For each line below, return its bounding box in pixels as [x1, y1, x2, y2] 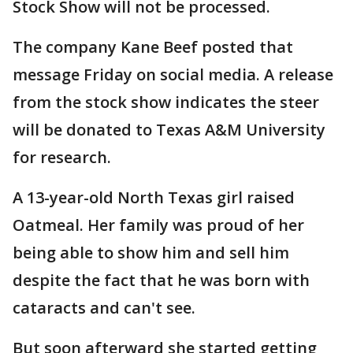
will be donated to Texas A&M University [13, 119, 325, 140]
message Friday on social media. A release [13, 64, 333, 85]
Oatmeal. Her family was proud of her [13, 214, 304, 236]
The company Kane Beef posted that [13, 36, 293, 58]
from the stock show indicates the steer [13, 91, 319, 113]
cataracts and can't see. [13, 297, 195, 318]
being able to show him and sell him [13, 242, 289, 263]
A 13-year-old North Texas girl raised [13, 187, 295, 208]
